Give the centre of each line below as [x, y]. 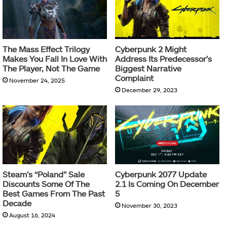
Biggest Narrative [148, 68]
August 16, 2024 [32, 215]
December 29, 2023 [149, 90]
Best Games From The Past [54, 194]
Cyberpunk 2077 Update [161, 174]
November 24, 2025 [37, 80]
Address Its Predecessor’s [163, 59]
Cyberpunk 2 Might [151, 49]
